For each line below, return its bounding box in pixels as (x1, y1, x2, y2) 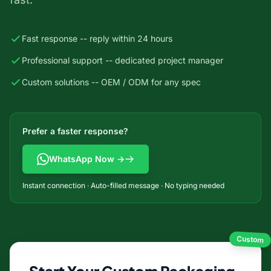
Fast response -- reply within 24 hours (22, 33, 172, 44)
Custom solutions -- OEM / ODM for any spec (22, 77, 201, 87)
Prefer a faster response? (22, 126, 128, 136)
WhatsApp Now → (49, 154, 125, 164)
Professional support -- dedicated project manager (22, 55, 223, 65)
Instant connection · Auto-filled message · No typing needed (22, 181, 224, 190)
